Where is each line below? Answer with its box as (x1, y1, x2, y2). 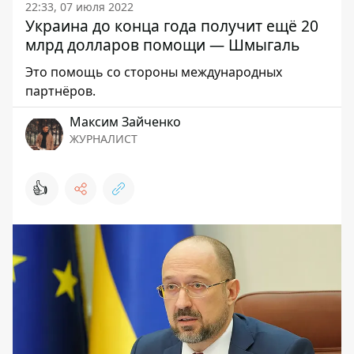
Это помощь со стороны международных (25, 63, 282, 81)
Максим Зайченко (70, 113, 181, 130)
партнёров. (25, 82, 96, 100)
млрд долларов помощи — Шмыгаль (25, 34, 299, 55)
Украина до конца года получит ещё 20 (25, 15, 318, 36)
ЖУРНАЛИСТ (70, 131, 137, 146)
